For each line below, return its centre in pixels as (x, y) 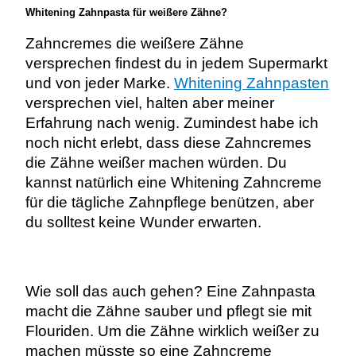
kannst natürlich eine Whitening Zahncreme (173, 183)
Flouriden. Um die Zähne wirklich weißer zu (172, 331)
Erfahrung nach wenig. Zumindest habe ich (172, 123)
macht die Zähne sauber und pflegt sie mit (168, 311)
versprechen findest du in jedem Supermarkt (176, 64)
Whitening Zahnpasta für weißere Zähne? (126, 12)
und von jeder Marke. (99, 83)
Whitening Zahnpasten (251, 83)
